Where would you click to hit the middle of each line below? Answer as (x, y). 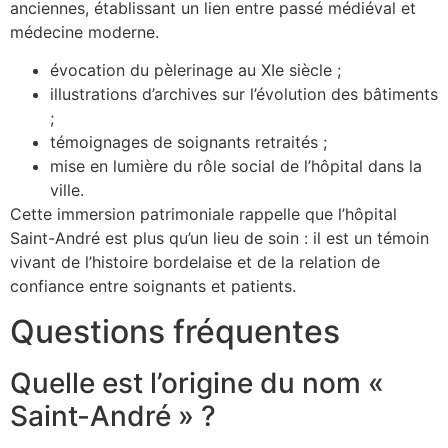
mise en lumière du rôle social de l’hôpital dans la (236, 166)
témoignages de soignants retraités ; (188, 142)
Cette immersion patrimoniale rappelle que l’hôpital (203, 214)
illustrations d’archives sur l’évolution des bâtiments (244, 94)
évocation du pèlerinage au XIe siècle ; (195, 70)
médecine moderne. (84, 31)
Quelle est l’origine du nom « (197, 382)
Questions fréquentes (175, 331)
